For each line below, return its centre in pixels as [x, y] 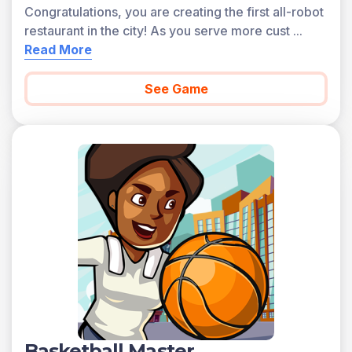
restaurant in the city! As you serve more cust [157, 31]
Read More [58, 49]
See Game [176, 89]
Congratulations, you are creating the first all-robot [174, 12]
